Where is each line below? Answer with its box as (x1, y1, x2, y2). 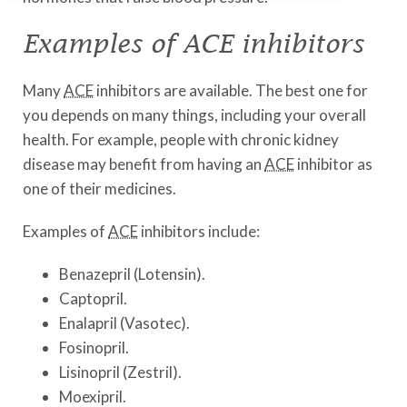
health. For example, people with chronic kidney (23, 130, 339, 149)
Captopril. (59, 289, 127, 308)
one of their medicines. (23, 179, 176, 198)
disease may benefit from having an (23, 154, 264, 174)
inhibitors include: (138, 222, 260, 241)
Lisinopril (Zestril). (59, 362, 182, 382)
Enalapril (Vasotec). (59, 313, 190, 333)
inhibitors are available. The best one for (94, 81, 368, 100)
